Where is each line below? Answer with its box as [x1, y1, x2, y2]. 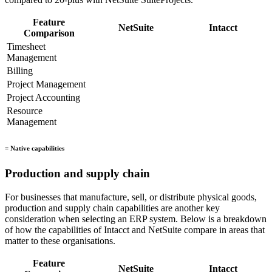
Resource [7, 106, 42, 117]
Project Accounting [7, 92, 80, 103]
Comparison [23, 28, 75, 39]
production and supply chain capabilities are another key [5, 203, 220, 214]
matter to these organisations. [5, 236, 115, 246]
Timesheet [7, 41, 46, 52]
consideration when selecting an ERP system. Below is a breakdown [5, 214, 267, 225]
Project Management [7, 79, 86, 90]
